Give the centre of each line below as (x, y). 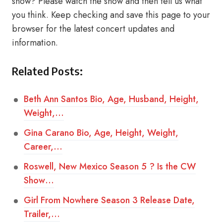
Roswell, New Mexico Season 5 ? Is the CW (110, 166)
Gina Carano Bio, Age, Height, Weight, (101, 133)
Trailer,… (42, 214)
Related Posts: (47, 71)
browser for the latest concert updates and (93, 29)
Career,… (43, 147)
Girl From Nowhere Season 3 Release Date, (109, 200)
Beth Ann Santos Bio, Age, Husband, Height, (111, 99)
